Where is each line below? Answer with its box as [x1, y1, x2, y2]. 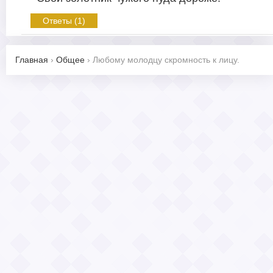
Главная [15, 55, 48, 65]
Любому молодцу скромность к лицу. [93, 55, 239, 65]
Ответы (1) [43, 16, 85, 26]
